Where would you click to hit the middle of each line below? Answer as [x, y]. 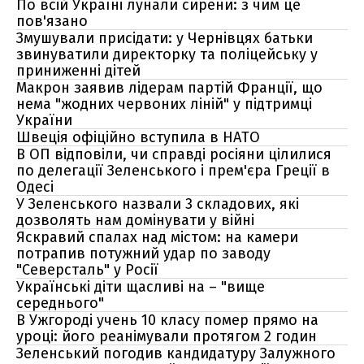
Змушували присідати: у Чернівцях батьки [165, 38]
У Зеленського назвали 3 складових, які [158, 204]
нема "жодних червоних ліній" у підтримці [164, 104]
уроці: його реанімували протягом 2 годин [167, 336]
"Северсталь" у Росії [87, 270]
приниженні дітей [78, 71]
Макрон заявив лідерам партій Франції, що [169, 88]
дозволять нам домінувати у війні [135, 220]
